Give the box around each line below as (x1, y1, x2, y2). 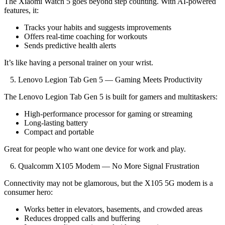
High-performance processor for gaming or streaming (24, 109, 192, 118)
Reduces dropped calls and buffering (24, 213, 140, 222)
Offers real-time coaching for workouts (24, 32, 147, 41)
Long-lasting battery (24, 118, 88, 127)
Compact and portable (24, 127, 94, 136)
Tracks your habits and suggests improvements (24, 23, 171, 32)
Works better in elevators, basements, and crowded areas (24, 204, 202, 213)
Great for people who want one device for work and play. (4, 144, 186, 153)
